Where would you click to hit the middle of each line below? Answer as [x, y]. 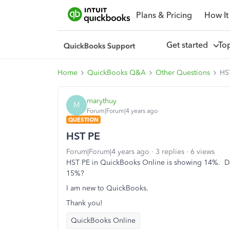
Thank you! [84, 203]
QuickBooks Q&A [117, 73]
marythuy [102, 101]
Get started [189, 45]
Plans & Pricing [164, 15]
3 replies [170, 152]
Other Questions [183, 73]
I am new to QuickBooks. [107, 188]
